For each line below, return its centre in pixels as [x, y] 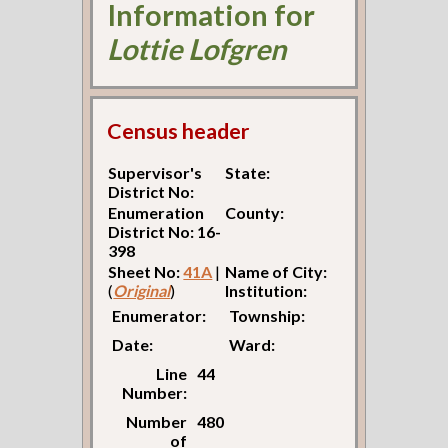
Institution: [266, 291]
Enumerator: [159, 316]
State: [248, 173]
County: [255, 213]
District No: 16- [165, 232]
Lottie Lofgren [197, 48]
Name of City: [276, 272]
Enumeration [156, 213]
